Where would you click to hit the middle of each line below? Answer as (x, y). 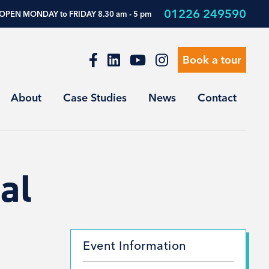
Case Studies (95, 98)
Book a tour (212, 60)
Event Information (135, 245)
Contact (217, 98)
